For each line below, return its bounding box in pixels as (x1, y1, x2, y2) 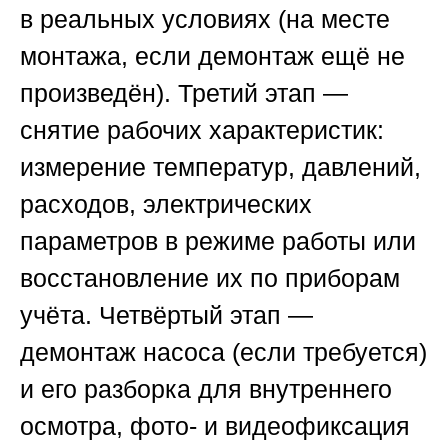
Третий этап (178, 79, 316, 108)
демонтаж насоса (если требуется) (20, 338, 427, 367)
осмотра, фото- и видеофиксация (20, 412, 410, 441)
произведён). (20, 79, 178, 108)
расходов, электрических (20, 190, 312, 219)
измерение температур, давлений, (20, 153, 421, 182)
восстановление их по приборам (20, 264, 400, 293)
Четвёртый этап (99, 301, 281, 330)
